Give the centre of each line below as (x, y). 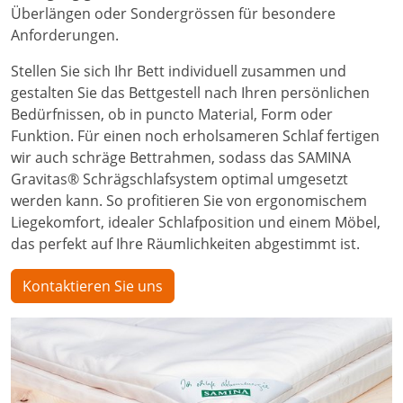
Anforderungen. (65, 36)
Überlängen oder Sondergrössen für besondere (173, 14)
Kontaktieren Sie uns (93, 287)
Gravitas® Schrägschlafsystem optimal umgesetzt (179, 179)
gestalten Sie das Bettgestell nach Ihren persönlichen (190, 93)
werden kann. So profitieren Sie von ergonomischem (189, 201)
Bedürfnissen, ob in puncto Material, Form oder (172, 115)
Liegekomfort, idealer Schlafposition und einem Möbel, (196, 223)
